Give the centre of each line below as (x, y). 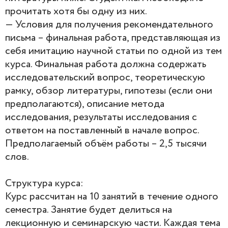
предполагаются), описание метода (85, 104)
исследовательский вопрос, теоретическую (105, 77)
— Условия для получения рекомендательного (109, 24)
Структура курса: (44, 183)
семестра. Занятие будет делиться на (89, 210)
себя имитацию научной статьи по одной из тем (113, 51)
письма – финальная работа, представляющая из (113, 38)
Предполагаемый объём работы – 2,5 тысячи (106, 144)
